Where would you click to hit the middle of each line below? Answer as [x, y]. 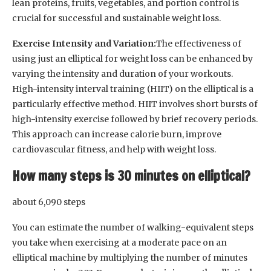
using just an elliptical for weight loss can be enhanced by [132, 58]
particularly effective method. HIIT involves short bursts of [135, 104]
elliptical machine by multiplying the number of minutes [130, 257]
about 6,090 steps [49, 202]
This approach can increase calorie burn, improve [117, 134]
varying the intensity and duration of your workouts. [122, 73]
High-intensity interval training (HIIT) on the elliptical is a [133, 89]
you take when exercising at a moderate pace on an [119, 242]
